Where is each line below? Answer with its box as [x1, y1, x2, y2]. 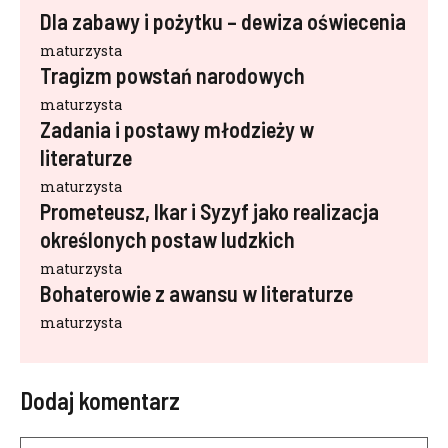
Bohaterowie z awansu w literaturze [40, 280, 353, 306]
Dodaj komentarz [20, 386, 180, 415]
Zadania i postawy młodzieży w [40, 116, 314, 142]
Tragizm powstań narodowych [40, 62, 305, 88]
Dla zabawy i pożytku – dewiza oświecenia [40, 8, 406, 34]
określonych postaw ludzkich [40, 226, 295, 252]
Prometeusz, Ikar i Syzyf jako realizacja [40, 198, 379, 224]
